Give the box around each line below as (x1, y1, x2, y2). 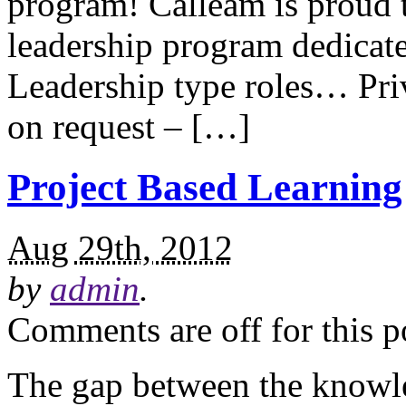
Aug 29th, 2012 (7, 228, 233, 268)
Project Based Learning (7, 166, 402, 209)
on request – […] (7, 107, 250, 147)
